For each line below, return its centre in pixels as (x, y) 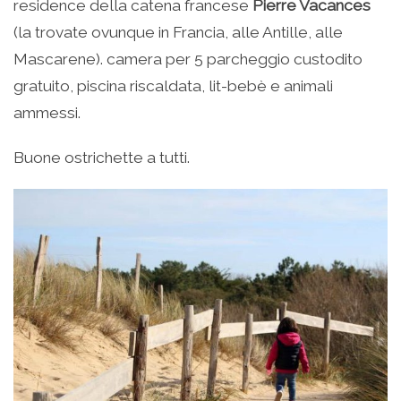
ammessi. (47, 113)
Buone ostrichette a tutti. (102, 158)
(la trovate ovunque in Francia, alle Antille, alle (178, 33)
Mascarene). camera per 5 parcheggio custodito (188, 60)
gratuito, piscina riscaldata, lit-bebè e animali (173, 86)
